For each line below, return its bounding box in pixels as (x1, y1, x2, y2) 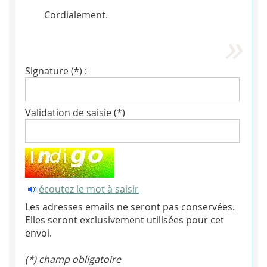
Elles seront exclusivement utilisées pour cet (25, 213, 224, 227)
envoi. (25, 226, 52, 240)
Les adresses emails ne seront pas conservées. (25, 200, 235, 214)
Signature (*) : (25, 64, 87, 78)
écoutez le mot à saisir (39, 182, 139, 196)
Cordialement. (44, 8, 108, 22)
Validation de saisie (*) (25, 106, 125, 120)
